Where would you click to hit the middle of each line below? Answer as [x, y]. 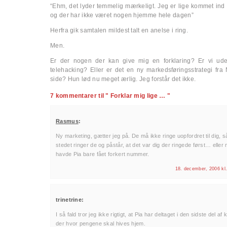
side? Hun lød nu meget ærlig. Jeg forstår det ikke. [123, 79]
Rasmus [67, 121]
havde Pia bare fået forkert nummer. [103, 154]
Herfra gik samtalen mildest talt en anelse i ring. [119, 30]
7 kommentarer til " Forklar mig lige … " [110, 96]
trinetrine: [70, 200]
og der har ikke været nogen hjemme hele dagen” [122, 15]
